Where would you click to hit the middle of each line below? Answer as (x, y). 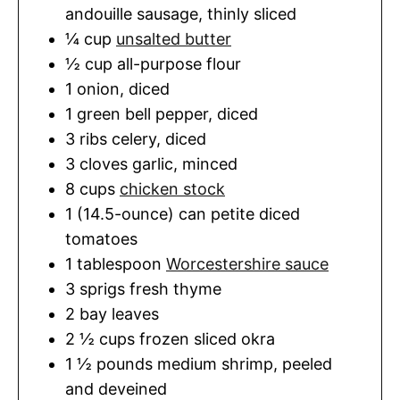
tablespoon (119, 264)
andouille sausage (132, 14)
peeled (307, 364)
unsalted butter (174, 39)
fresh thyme (175, 289)
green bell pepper (142, 114)
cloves (104, 164)
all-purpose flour (179, 64)
